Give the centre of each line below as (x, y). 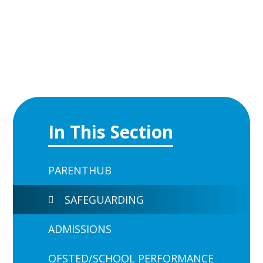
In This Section (111, 131)
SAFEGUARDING (104, 199)
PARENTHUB (80, 170)
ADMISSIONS (80, 229)
